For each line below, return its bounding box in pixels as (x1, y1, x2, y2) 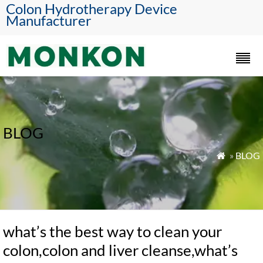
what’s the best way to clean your (3, 222, 222, 241)
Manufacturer (6, 12, 92, 29)
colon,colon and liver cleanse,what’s (3, 241, 238, 259)
